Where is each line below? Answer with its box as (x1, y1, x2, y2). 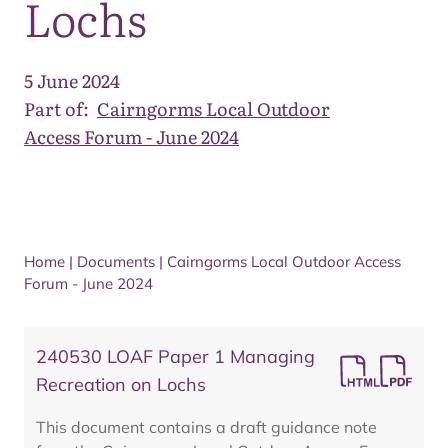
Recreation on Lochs (36, 373, 206, 396)
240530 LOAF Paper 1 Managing (36, 345, 315, 368)
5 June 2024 (24, 67, 120, 94)
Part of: (24, 95, 89, 122)
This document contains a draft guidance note (36, 417, 377, 437)
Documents (77, 252, 155, 271)
